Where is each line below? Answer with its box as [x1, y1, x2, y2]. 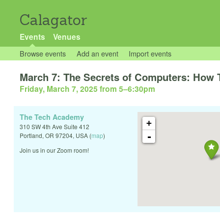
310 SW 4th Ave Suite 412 [20, 122, 89, 131]
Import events [129, 48, 172, 58]
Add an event [76, 48, 118, 58]
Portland [20, 131, 42, 140]
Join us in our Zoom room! [20, 146, 89, 155]
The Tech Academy [20, 112, 84, 122]
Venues [53, 31, 81, 42]
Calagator [20, 11, 87, 29]
